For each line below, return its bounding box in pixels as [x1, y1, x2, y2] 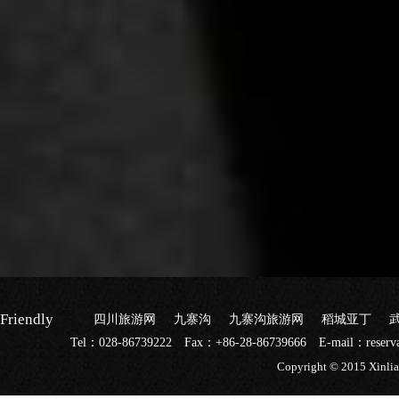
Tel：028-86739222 [69, 336, 172, 349]
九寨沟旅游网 [229, 313, 304, 326]
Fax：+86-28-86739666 [183, 336, 310, 349]
